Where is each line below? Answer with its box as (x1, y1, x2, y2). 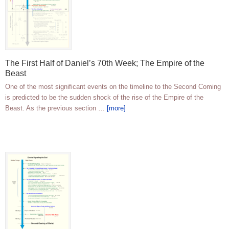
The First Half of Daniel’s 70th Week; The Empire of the (5, 59, 204, 68)
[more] (107, 104, 126, 112)
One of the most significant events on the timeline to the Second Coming (5, 83, 221, 91)
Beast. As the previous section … (5, 104, 107, 112)
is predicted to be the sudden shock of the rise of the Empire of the (5, 94, 203, 102)
